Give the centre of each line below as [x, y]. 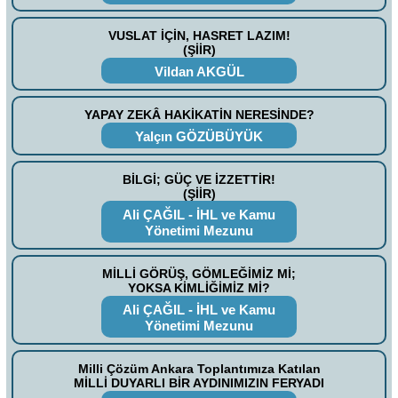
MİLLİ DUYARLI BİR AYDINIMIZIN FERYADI [199, 382]
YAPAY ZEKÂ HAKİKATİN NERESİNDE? [199, 114]
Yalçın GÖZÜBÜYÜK [199, 136]
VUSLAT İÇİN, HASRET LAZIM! [199, 36]
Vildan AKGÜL [199, 71]
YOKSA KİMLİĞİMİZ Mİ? [199, 288]
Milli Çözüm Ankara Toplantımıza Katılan [199, 368]
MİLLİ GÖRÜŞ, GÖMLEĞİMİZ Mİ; [199, 274]
